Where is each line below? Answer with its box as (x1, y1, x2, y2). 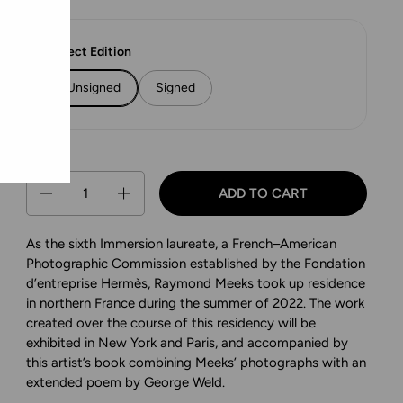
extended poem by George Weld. (26, 374, 226, 390)
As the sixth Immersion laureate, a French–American (26, 236, 337, 252)
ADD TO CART (219, 185, 309, 201)
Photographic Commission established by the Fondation (26, 255, 366, 272)
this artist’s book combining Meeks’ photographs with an (26, 354, 367, 371)
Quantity (27, 174, 81, 190)
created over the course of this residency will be (26, 315, 317, 331)
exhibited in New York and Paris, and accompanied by (26, 335, 349, 351)
